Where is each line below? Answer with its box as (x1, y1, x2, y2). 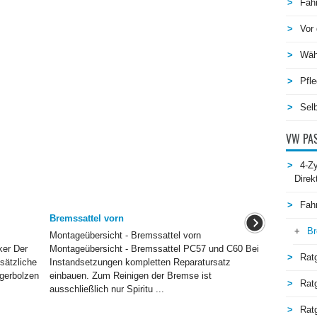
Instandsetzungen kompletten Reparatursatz (49, 257, 231, 267)
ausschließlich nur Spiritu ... (49, 284, 164, 294)
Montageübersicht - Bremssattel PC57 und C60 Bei (49, 243, 259, 254)
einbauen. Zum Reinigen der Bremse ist (49, 270, 212, 281)
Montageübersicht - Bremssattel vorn (49, 230, 201, 241)
